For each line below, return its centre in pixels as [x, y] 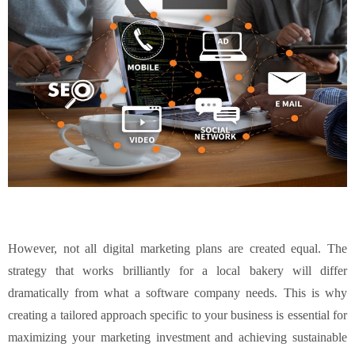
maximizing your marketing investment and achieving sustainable [177, 337]
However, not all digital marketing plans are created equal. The [177, 248]
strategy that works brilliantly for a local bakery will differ [177, 270]
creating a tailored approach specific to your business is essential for [177, 315]
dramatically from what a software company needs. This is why [177, 292]
